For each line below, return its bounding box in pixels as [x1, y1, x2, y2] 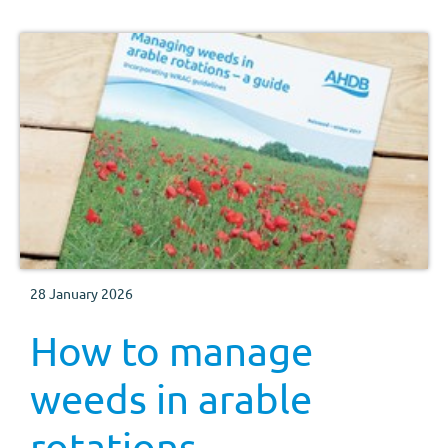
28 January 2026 [30, 283, 133, 302]
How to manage [30, 326, 313, 374]
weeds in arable [30, 374, 312, 422]
